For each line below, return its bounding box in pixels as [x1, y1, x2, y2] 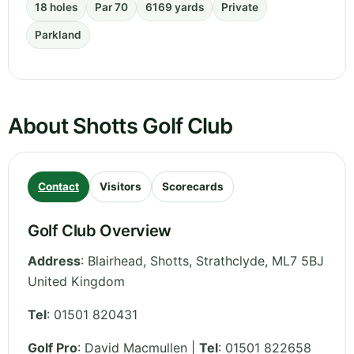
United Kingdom [28, 273, 125, 290]
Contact [38, 180, 79, 194]
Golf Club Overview [28, 221, 171, 241]
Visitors [100, 180, 141, 194]
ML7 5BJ [272, 253, 324, 269]
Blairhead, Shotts [88, 253, 189, 269]
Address [28, 253, 81, 269]
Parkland [35, 28, 81, 42]
